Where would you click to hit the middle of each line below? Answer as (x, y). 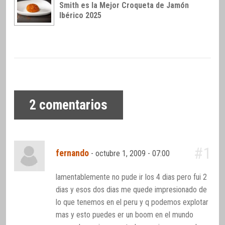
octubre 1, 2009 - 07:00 (134, 154)
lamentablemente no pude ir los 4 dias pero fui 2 (132, 177)
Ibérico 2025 (80, 16)
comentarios (72, 105)
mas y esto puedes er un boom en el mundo (125, 215)
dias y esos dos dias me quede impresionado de (132, 190)
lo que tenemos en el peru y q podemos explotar (132, 202)
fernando (73, 153)
